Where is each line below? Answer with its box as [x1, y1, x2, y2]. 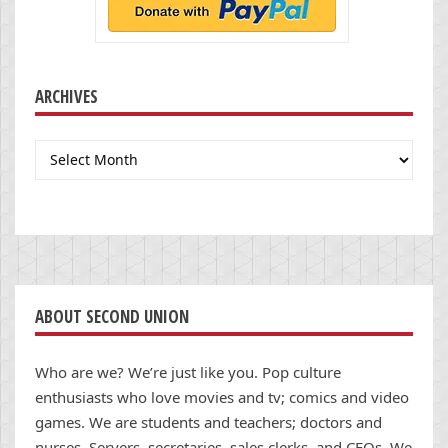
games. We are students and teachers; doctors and [35, 411, 382, 432]
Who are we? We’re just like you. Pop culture [35, 361, 341, 382]
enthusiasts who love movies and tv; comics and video [35, 386, 409, 407]
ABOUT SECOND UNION [35, 304, 189, 328]
